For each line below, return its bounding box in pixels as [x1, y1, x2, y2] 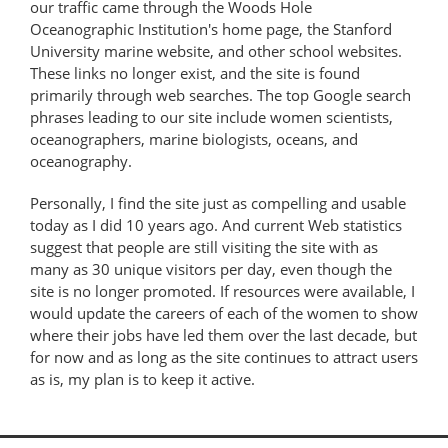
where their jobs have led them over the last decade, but [30, 324, 417, 345]
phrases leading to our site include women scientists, [30, 106, 393, 127]
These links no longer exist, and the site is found [30, 62, 360, 83]
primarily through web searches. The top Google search [30, 84, 411, 105]
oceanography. [30, 150, 136, 171]
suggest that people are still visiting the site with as [30, 236, 378, 257]
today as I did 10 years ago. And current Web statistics [30, 214, 402, 235]
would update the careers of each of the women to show [30, 302, 418, 323]
